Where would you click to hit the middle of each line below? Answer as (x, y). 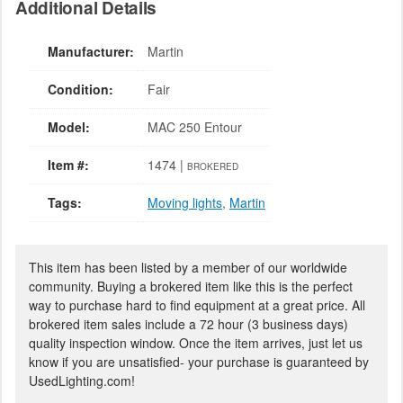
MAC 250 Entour (195, 126)
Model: (69, 126)
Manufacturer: (91, 51)
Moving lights (185, 202)
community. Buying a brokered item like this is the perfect (191, 286)
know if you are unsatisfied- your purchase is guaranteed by (199, 361)
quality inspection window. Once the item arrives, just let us (196, 342)
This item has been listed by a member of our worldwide (188, 267)
